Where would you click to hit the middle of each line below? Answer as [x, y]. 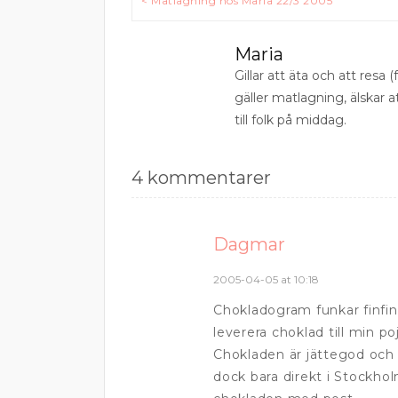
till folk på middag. [291, 119]
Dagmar [249, 244]
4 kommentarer [201, 177]
